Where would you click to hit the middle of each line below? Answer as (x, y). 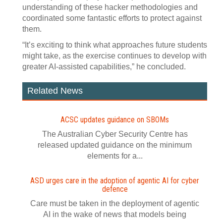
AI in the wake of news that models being (115, 214)
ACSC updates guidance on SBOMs (115, 120)
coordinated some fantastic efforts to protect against (112, 18)
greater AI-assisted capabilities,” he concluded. (104, 67)
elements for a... (115, 156)
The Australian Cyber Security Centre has (115, 134)
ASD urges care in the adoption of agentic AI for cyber (115, 181)
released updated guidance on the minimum (115, 145)
